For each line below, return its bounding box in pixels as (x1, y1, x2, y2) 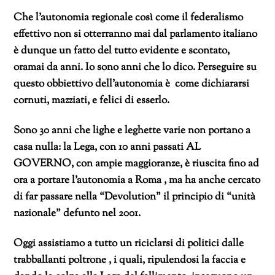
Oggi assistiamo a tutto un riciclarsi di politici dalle (14, 236, 244, 251)
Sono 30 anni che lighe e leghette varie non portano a (14, 123, 251, 138)
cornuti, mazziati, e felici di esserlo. (14, 93, 170, 109)
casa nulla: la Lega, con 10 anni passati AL (14, 139, 201, 155)
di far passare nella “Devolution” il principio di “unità (14, 189, 256, 204)
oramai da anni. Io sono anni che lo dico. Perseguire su (14, 60, 257, 76)
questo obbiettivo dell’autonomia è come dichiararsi (14, 77, 250, 92)
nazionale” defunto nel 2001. (14, 206, 141, 221)
